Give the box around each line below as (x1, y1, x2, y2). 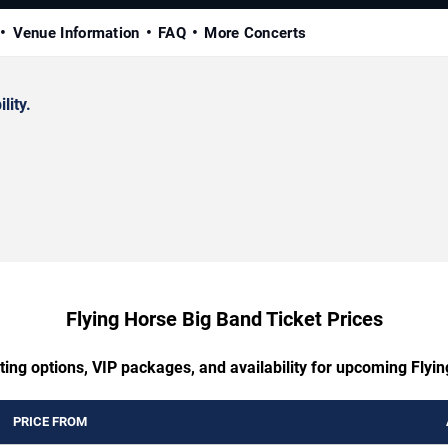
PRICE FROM (13, 414, 87, 430)
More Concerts (204, 24, 307, 43)
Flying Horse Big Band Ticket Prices (65, 307, 383, 332)
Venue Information (12, 24, 140, 43)
